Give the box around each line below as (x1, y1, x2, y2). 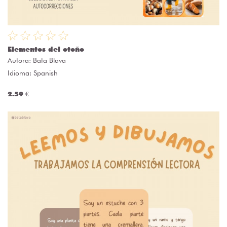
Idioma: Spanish (8, 69, 58, 78)
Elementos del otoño (8, 45, 84, 54)
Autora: (8, 56, 33, 65)
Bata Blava (33, 56, 66, 65)
